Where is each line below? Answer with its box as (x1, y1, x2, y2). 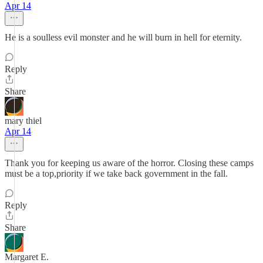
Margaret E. (5, 252, 49, 262)
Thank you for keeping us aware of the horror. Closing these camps (5, 158, 254, 168)
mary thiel (5, 116, 42, 126)
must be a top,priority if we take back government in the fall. (5, 168, 228, 178)
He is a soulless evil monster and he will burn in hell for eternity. (5, 32, 242, 42)
